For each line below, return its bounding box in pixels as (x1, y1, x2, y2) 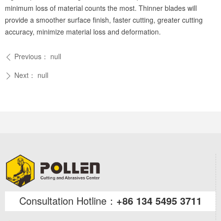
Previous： (14, 51, 48, 61)
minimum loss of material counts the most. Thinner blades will (5, 3, 197, 13)
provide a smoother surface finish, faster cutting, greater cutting (5, 15, 203, 25)
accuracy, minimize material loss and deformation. (5, 27, 161, 37)
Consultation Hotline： (19, 193, 116, 208)
